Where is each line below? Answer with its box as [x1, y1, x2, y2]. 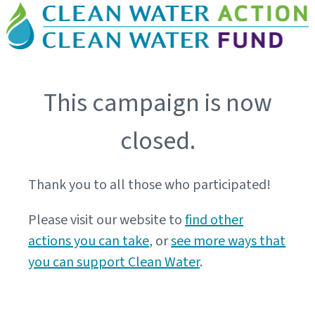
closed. [120, 123, 195, 160]
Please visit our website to [28, 210, 186, 231]
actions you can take [28, 231, 150, 252]
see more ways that [171, 231, 286, 252]
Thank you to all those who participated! [28, 175, 271, 195]
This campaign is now [43, 85, 272, 122]
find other [185, 210, 244, 231]
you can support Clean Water [28, 252, 200, 273]
